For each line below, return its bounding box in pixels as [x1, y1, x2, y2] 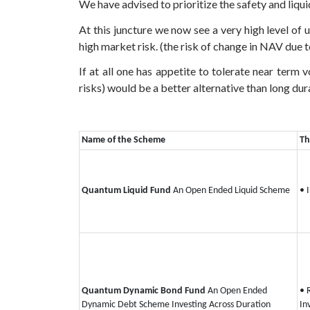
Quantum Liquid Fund [82, 185, 171, 196]
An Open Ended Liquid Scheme [173, 185, 290, 196]
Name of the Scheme [82, 134, 165, 145]
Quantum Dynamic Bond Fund [82, 285, 208, 296]
